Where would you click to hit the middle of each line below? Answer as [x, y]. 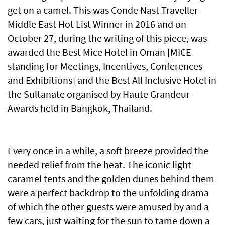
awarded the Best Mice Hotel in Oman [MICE [99, 52]
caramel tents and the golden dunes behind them [111, 179]
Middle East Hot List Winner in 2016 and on [97, 24]
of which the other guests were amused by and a [108, 207]
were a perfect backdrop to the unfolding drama [108, 193]
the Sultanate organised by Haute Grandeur [99, 94]
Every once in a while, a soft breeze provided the [108, 151]
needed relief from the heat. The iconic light [99, 165]
